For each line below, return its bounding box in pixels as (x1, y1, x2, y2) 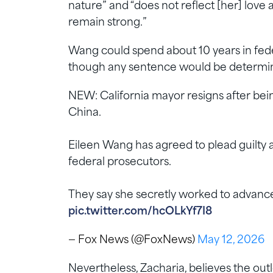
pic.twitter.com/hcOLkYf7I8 (68, 207, 212, 218)
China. (68, 108, 101, 119)
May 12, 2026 (197, 235, 264, 246)
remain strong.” (68, 18, 147, 29)
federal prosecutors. (68, 157, 171, 168)
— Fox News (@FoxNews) (68, 235, 197, 246)
